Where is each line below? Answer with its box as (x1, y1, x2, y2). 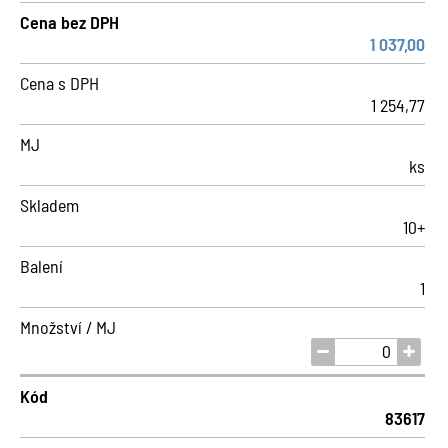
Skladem (20, 194, 79, 216)
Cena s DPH (20, 72, 99, 94)
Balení (20, 255, 63, 277)
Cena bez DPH (20, 11, 119, 33)
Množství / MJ (20, 316, 116, 338)
